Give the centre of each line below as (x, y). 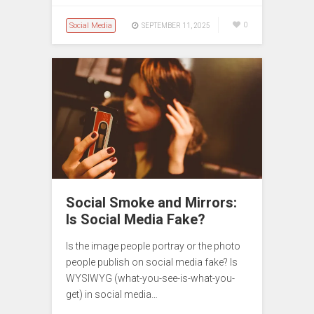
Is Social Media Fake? (136, 220)
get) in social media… (112, 295)
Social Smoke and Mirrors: (151, 203)
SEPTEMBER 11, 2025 (176, 26)
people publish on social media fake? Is (152, 262)
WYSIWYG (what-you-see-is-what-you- (150, 279)
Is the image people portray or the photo (153, 246)
